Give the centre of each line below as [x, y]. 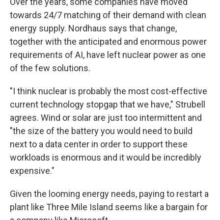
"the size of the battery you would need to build [101, 131]
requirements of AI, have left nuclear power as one [108, 55]
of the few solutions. [50, 68]
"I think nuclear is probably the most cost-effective [109, 91]
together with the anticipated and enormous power [108, 41]
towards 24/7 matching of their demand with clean [108, 15]
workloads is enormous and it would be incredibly [106, 157]
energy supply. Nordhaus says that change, [93, 28]
